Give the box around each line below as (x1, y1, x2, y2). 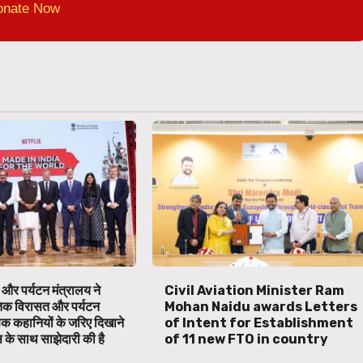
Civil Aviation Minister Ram (164, 283, 345, 299)
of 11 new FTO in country (164, 331, 329, 348)
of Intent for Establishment (164, 315, 354, 331)
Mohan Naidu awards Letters (164, 299, 358, 315)
